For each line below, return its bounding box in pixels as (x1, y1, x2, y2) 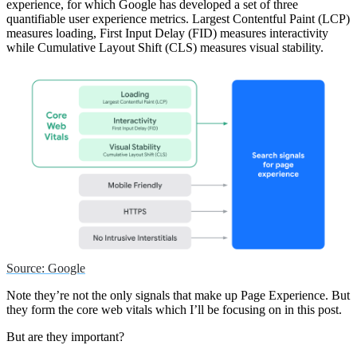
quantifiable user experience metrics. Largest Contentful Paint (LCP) (6, 12, 350, 26)
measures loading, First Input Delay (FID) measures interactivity (6, 26, 328, 41)
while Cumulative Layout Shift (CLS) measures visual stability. (6, 41, 324, 55)
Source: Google (6, 261, 85, 276)
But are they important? (6, 330, 124, 344)
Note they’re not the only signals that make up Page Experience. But (6, 288, 350, 303)
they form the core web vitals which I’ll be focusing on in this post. (6, 303, 342, 317)
